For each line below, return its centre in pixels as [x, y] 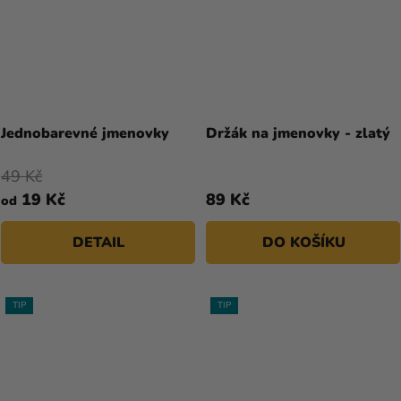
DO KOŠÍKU [303, 242]
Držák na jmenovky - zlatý [298, 133]
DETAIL [98, 242]
